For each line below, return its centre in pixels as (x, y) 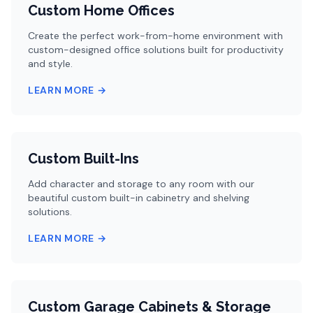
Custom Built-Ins (83, 159)
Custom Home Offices (101, 10)
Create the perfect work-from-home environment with (155, 36)
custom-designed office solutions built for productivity (156, 50)
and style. (50, 64)
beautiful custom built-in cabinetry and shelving (139, 198)
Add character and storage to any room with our (141, 184)
